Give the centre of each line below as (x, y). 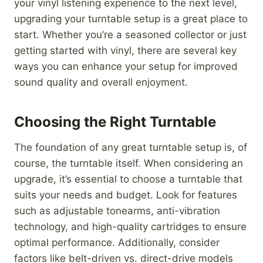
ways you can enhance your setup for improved (126, 66)
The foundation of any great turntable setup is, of (131, 147)
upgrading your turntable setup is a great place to (131, 18)
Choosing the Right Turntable (115, 122)
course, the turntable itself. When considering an (129, 163)
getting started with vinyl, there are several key (125, 50)
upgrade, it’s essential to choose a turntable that (128, 179)
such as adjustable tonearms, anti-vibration (117, 210)
